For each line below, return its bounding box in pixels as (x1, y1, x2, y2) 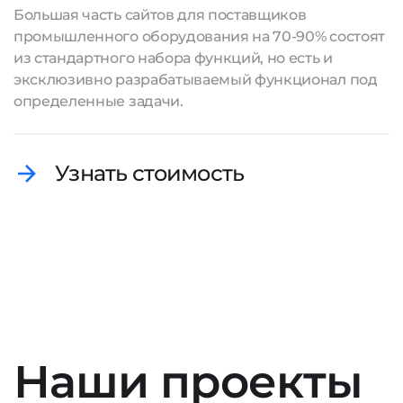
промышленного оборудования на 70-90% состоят (13, 28, 385, 45)
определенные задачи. (13, 93, 184, 110)
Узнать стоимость (55, 160, 245, 186)
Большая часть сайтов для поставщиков (13, 6, 307, 23)
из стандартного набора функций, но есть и (13, 49, 333, 67)
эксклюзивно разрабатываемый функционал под (13, 71, 378, 88)
